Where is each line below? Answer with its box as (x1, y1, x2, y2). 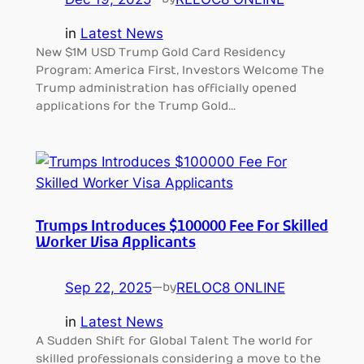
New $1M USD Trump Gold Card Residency (35, 45, 285, 60)
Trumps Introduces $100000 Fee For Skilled (35, 218, 328, 236)
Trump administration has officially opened (35, 81, 297, 96)
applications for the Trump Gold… (35, 99, 236, 114)
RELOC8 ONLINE (175, 279, 285, 296)
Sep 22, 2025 (64, 279, 152, 296)
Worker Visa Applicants (35, 234, 196, 253)
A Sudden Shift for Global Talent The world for (35, 334, 313, 349)
